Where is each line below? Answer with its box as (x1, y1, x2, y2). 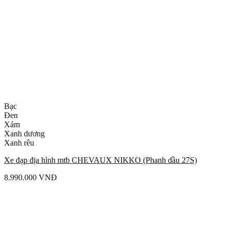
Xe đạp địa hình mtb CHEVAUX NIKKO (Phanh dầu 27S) (4, 155, 197, 164)
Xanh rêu (4, 138, 34, 147)
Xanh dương (4, 129, 45, 138)
